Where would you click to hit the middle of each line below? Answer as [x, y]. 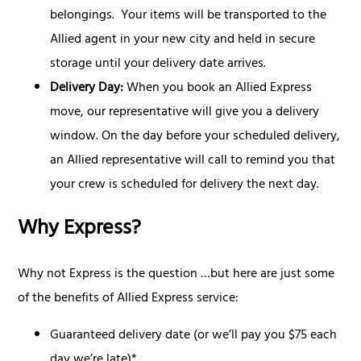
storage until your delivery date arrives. [158, 64]
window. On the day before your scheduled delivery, [195, 137]
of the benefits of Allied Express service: [129, 299]
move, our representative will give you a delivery [185, 112]
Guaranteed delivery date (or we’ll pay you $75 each [194, 336]
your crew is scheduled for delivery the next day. [185, 185]
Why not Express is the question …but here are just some [176, 274]
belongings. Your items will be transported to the [189, 16]
